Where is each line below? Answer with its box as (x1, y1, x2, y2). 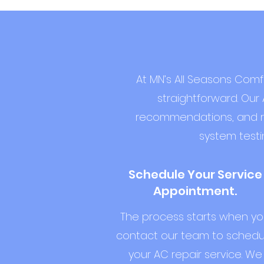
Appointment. (153, 183, 237, 199)
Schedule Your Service (128, 166, 262, 183)
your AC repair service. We (128, 247, 262, 262)
